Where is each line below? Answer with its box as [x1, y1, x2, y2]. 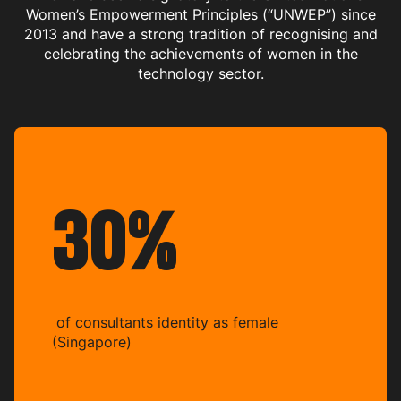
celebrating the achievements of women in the [43, 43, 358, 64]
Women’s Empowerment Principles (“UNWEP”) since [25, 4, 376, 24]
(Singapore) [52, 331, 132, 352]
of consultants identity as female [52, 311, 278, 332]
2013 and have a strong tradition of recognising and [23, 23, 378, 44]
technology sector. [137, 63, 264, 83]
